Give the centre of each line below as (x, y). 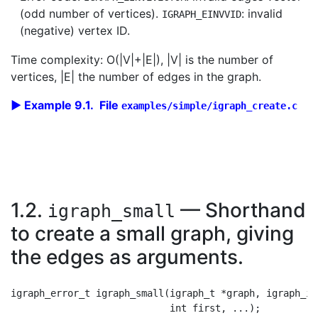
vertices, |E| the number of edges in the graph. (136, 77)
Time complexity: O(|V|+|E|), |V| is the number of (142, 60)
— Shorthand (241, 210)
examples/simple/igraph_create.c (209, 106)
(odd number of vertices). (91, 13)
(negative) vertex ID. (75, 31)
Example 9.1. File (73, 105)
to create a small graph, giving (152, 234)
